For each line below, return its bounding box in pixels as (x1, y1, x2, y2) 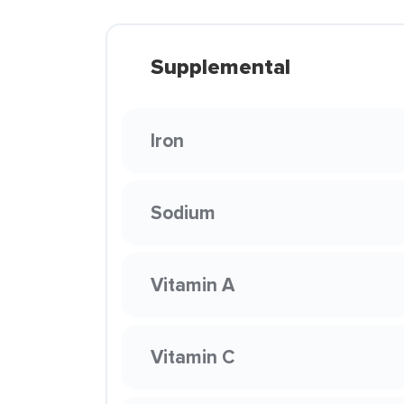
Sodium (151, 198, 216, 226)
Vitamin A (151, 271, 234, 298)
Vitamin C (151, 343, 234, 371)
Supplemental (151, 50, 290, 83)
